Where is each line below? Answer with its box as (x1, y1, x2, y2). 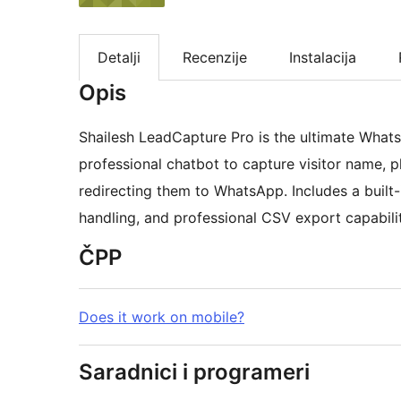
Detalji (98, 48, 141, 67)
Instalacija (289, 48, 356, 67)
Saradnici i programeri (79, 359, 310, 386)
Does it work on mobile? (79, 308, 244, 327)
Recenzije (183, 48, 247, 67)
